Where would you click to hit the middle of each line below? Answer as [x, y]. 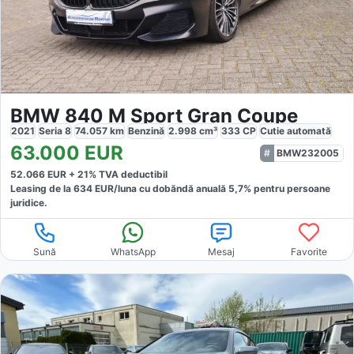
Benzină [146, 131]
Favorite [309, 252]
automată [309, 131]
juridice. [29, 203]
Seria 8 [55, 131]
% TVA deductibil [128, 175]
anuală [212, 189]
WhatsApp [133, 252]
